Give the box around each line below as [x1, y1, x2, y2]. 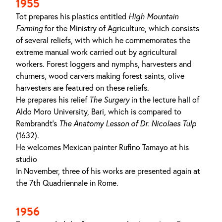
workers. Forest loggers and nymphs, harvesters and [16, 59, 191, 69]
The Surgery [89, 95, 129, 105]
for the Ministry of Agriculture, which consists [43, 23, 199, 33]
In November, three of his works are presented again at [16, 166, 200, 176]
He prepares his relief [16, 95, 89, 105]
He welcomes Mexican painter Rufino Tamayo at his [16, 142, 189, 152]
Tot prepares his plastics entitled [16, 11, 128, 21]
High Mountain [128, 11, 178, 21]
